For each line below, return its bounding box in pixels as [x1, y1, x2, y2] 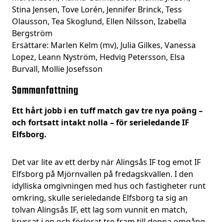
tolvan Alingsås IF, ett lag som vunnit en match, [12, 204, 187, 215]
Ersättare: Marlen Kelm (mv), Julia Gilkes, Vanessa [12, 40, 196, 51]
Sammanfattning [12, 82, 78, 99]
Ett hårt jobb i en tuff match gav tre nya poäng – [12, 105, 203, 116]
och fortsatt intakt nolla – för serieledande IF [12, 117, 189, 128]
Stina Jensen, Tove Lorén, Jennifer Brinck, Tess [12, 4, 182, 15]
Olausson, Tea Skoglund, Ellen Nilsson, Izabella [12, 16, 186, 27]
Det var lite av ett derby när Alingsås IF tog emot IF [12, 157, 201, 167]
